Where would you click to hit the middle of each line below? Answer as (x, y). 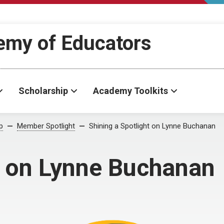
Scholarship (43, 91)
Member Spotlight (46, 126)
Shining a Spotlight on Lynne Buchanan (152, 126)
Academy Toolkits (130, 91)
